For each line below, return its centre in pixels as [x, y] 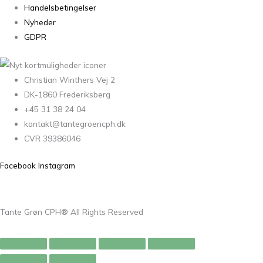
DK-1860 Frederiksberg [68, 95]
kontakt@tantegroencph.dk [75, 124]
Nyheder [40, 22]
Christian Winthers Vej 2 [70, 80]
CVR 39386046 [53, 139]
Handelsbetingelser [60, 8]
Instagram [57, 165]
